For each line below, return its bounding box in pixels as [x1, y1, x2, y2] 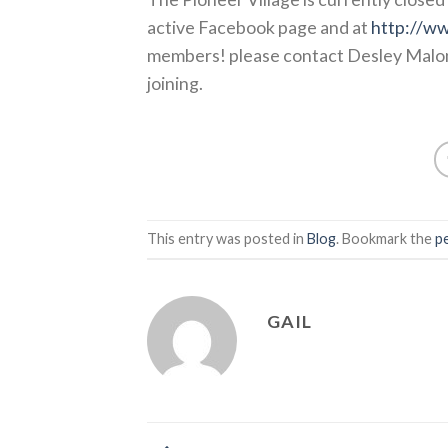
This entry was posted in [147, 229, 307, 247]
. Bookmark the [336, 229, 435, 247]
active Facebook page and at [147, 15, 371, 38]
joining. [147, 71, 203, 94]
